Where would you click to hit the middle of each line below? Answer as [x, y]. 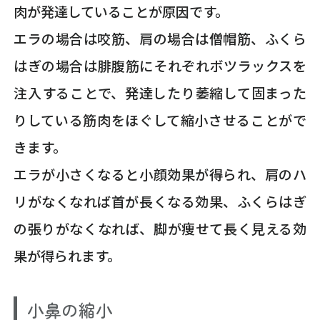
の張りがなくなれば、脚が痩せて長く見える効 [160, 228]
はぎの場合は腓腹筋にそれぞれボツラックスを [160, 65]
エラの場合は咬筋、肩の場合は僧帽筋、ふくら [160, 38]
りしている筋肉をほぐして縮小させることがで [160, 120]
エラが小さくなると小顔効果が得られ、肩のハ [160, 174]
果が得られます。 [67, 255]
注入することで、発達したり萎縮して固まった [160, 92]
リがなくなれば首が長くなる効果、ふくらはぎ [160, 201]
